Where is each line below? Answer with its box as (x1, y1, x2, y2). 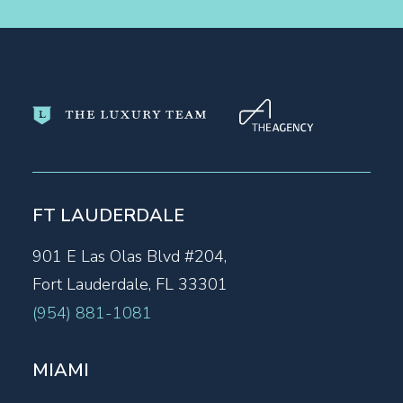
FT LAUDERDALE (32, 203, 184, 228)
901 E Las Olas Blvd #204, (32, 246, 227, 267)
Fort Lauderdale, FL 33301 (32, 273, 228, 295)
